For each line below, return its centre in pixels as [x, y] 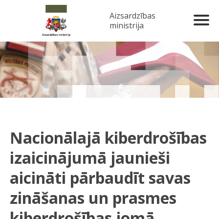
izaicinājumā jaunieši [90, 158]
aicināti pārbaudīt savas [100, 178]
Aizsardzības [133, 16]
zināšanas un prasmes [93, 198]
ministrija [127, 25]
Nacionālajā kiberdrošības [108, 138]
